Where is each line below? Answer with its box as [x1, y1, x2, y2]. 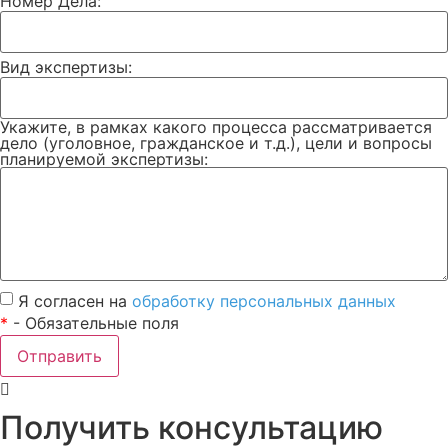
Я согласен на [18, 291, 132, 312]
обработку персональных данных [132, 291, 396, 312]
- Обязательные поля [8, 313, 179, 334]
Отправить [17, 346, 102, 367]
